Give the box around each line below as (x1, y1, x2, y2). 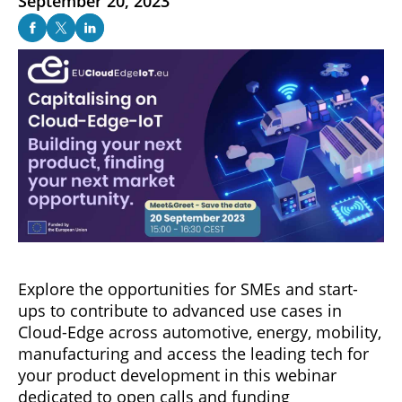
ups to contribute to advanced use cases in (18, 299, 342, 321)
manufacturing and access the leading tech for (18, 342, 369, 364)
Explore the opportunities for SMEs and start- (18, 277, 358, 300)
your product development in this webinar (18, 363, 336, 386)
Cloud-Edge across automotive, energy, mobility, (18, 320, 381, 343)
